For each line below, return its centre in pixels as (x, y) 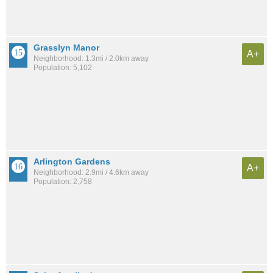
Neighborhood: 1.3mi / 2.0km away (91, 59)
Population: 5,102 (63, 68)
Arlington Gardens (72, 162)
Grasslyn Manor (66, 48)
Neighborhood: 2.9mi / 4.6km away (91, 173)
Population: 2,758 (63, 182)
